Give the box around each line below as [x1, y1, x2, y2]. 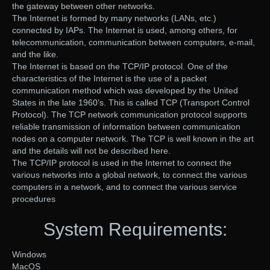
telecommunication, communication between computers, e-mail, [12, 37, 255, 48]
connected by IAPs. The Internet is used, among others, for [12, 25, 237, 36]
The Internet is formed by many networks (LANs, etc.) [12, 13, 216, 24]
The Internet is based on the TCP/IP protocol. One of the [12, 61, 228, 72]
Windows [12, 250, 46, 260]
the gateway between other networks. [12, 1, 155, 11]
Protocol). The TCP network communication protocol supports [12, 110, 247, 120]
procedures [12, 194, 55, 204]
